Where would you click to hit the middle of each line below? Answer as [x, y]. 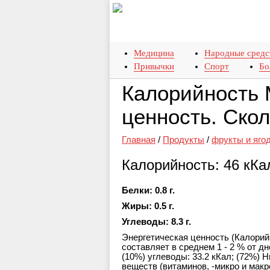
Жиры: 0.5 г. [148, 206]
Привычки [154, 66]
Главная [139, 140]
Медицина [154, 53]
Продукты [184, 140]
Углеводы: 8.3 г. [156, 222]
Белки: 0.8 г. [148, 190]
